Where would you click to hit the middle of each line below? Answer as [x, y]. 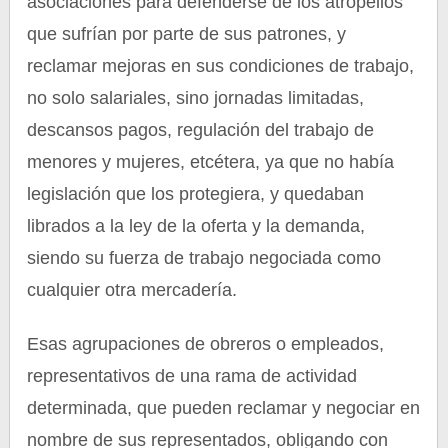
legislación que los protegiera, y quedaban [196, 194]
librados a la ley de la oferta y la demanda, [196, 226]
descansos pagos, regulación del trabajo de [201, 130]
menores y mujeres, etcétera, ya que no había [211, 162]
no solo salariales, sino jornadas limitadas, [196, 98]
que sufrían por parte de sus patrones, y [187, 34]
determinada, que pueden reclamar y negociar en [224, 408]
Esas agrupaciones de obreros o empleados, [206, 344]
